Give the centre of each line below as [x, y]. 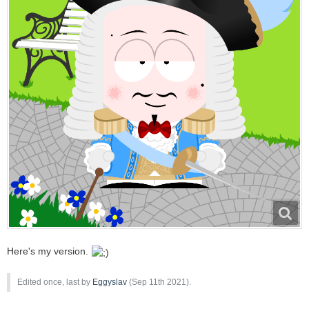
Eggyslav [110, 282]
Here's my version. [49, 251]
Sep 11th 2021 [159, 282]
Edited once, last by [55, 282]
